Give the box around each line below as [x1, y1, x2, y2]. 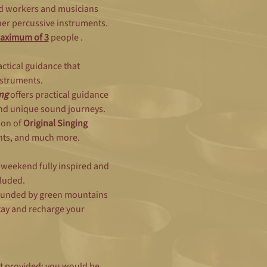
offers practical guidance [8, 88, 110, 102]
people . [50, 31, 86, 45]
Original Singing [23, 117, 89, 131]
